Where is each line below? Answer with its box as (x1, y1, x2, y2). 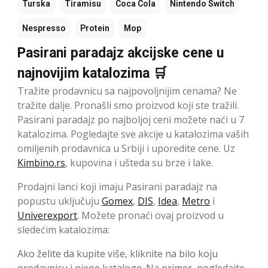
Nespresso (22, 23, 66, 33)
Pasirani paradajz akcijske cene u (17, 45, 224, 62)
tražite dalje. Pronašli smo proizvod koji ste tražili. (17, 99, 239, 112)
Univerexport (17, 209, 77, 223)
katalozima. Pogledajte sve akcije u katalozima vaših (17, 127, 249, 141)
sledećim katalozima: (17, 223, 109, 237)
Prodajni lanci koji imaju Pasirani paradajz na (17, 180, 217, 194)
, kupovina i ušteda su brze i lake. (65, 156, 213, 170)
